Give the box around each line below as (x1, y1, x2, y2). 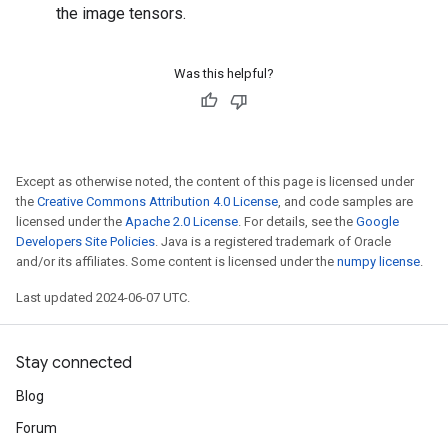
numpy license (337, 254, 420, 269)
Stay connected (16, 353, 132, 373)
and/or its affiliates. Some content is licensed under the (16, 254, 337, 269)
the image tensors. (56, 4, 186, 23)
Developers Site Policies (16, 234, 155, 249)
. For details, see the (238, 214, 356, 229)
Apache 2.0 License (125, 214, 238, 229)
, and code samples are (278, 194, 413, 209)
